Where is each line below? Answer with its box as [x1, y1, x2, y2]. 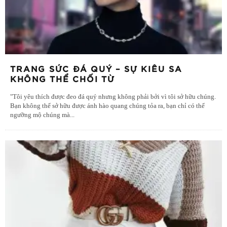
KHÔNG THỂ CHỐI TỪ [10, 75, 115, 84]
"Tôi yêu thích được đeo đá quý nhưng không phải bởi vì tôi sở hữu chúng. [10, 93, 216, 100]
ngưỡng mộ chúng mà [10, 111, 70, 119]
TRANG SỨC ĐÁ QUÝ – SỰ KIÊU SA [10, 65, 182, 73]
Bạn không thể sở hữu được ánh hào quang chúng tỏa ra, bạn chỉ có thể [10, 102, 205, 109]
